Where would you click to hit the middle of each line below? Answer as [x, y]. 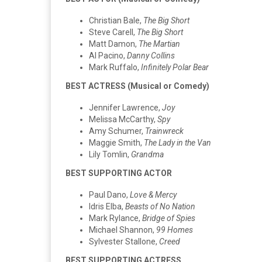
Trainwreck [164, 131]
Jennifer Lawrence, [125, 107]
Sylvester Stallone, [124, 241]
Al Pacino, [108, 55]
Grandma [147, 154]
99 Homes [175, 230]
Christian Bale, [116, 20]
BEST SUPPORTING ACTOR [119, 173]
